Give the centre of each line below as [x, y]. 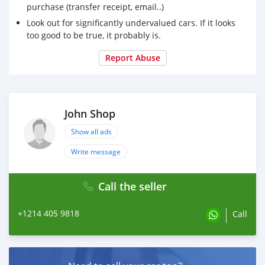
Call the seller [132, 186]
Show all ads [91, 131]
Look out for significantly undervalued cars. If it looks [131, 22]
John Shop [90, 114]
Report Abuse [132, 57]
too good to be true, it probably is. [94, 35]
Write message [96, 151]
